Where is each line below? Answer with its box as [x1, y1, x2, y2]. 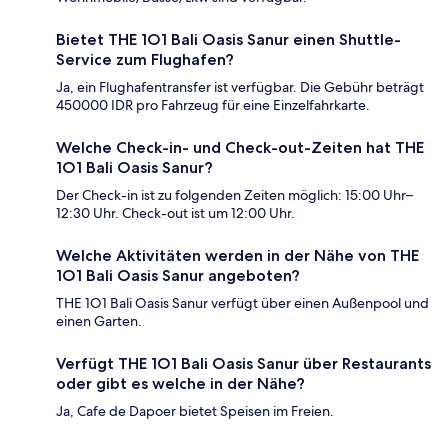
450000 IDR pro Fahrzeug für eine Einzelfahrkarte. [56, 95, 370, 114]
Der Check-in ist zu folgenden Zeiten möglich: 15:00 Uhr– [56, 185, 413, 204]
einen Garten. [56, 311, 142, 330]
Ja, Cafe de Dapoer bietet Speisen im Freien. [56, 401, 334, 420]
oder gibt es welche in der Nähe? [56, 373, 305, 393]
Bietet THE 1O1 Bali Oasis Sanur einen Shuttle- [56, 29, 401, 49]
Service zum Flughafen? [56, 49, 234, 69]
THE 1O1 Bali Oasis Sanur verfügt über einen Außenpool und [56, 293, 429, 312]
